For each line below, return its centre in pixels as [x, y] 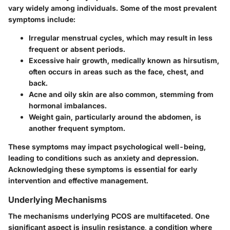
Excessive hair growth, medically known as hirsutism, [124, 61]
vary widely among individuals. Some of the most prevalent [112, 8]
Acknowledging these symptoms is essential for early [103, 169]
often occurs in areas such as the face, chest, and [116, 72]
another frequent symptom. [77, 128]
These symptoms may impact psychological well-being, [107, 147]
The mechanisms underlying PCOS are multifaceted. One [109, 216]
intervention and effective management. [78, 181]
